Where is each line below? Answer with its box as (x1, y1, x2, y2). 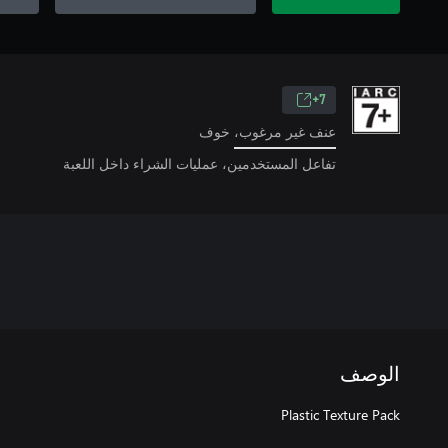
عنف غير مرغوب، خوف (199, 122, 336, 141)
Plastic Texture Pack (281, 404, 400, 424)
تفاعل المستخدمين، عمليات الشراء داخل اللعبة (63, 153, 336, 173)
